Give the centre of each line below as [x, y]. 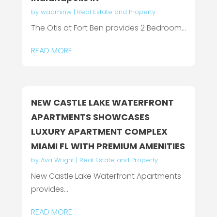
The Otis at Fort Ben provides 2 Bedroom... [108, 28]
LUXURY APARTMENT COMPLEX [99, 131]
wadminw [56, 12]
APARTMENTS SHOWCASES [90, 117]
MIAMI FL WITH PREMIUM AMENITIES [108, 146]
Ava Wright [57, 160]
